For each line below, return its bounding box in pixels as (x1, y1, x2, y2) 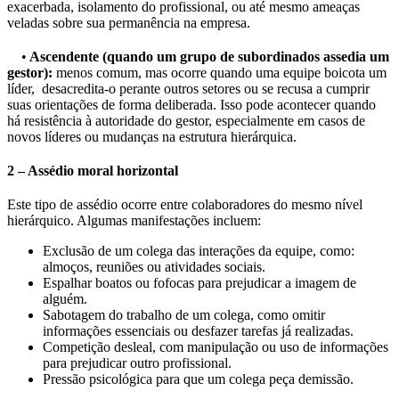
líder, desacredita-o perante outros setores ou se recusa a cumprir (7, 80, 370, 96)
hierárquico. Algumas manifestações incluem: (7, 212, 265, 228)
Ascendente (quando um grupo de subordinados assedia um (27, 48, 389, 64)
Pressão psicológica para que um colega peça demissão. (43, 370, 357, 387)
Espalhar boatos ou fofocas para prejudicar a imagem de (43, 274, 356, 290)
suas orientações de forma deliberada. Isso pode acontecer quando (7, 96, 376, 112)
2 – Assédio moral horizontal (7, 162, 182, 178)
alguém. (43, 290, 91, 306)
